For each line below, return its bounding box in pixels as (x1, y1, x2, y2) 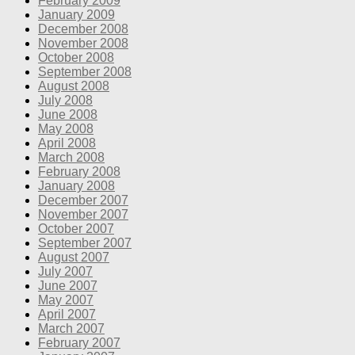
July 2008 (38, 93, 93, 107)
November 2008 (38, 36, 128, 50)
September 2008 (38, 64, 132, 78)
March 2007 (38, 321, 105, 335)
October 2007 (38, 221, 114, 235)
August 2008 (38, 78, 109, 93)
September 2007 (38, 235, 132, 250)
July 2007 (38, 264, 93, 278)
